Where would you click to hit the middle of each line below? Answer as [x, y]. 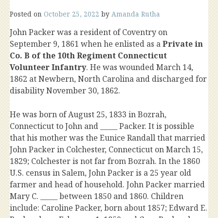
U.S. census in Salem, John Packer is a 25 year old [100, 173]
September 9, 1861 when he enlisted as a [86, 44]
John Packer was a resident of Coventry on [89, 32]
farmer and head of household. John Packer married [107, 185]
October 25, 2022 [72, 14]
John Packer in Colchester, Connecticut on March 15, [106, 150]
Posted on [27, 14]
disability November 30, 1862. [65, 91]
